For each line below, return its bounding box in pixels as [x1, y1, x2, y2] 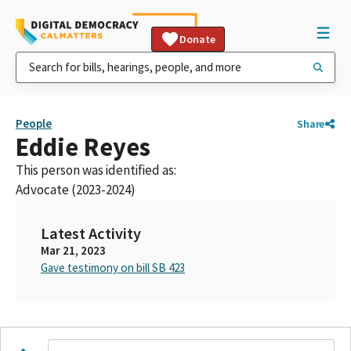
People [16, 116, 52, 131]
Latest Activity [41, 223, 141, 244]
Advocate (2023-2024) [16, 181, 136, 198]
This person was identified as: [16, 161, 176, 179]
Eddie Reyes [16, 131, 150, 163]
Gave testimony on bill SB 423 [41, 260, 185, 275]
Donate [179, 32, 215, 46]
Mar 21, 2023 [41, 243, 106, 258]
